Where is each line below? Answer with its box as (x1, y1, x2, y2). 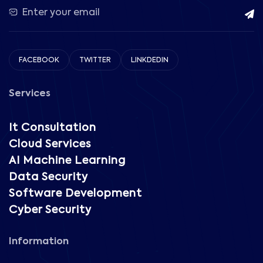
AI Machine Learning (9, 156, 126, 167)
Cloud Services (9, 139, 91, 150)
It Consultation (9, 123, 96, 134)
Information (9, 237, 69, 247)
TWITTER (79, 57, 111, 65)
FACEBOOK (19, 57, 59, 65)
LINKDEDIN (131, 57, 168, 65)
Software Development (9, 188, 142, 200)
